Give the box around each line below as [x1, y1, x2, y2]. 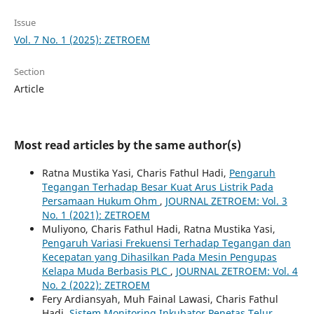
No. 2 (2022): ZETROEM [41, 278, 150, 292]
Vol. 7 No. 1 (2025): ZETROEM [13, 32, 150, 46]
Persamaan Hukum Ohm [41, 193, 160, 207]
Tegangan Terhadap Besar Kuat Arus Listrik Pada [41, 179, 273, 193]
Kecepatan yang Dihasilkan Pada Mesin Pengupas [41, 250, 277, 264]
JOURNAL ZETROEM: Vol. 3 [165, 193, 287, 207]
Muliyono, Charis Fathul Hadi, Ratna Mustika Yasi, [41, 221, 275, 235]
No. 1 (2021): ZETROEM [41, 207, 150, 221]
